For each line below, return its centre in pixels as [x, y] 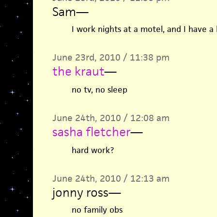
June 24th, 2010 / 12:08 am [111, 118]
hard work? [93, 150]
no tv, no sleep [99, 90]
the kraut [78, 71]
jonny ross [80, 192]
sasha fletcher [91, 132]
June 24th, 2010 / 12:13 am [111, 178]
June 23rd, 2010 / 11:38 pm [111, 57]
